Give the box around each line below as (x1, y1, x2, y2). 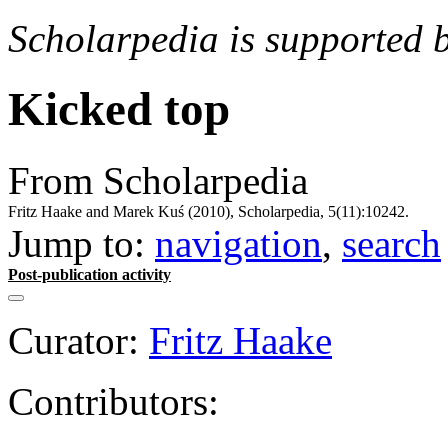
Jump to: (8, 221, 155, 265)
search (342, 221, 441, 265)
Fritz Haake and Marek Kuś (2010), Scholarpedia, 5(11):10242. (8, 202, 409, 220)
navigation (155, 221, 322, 265)
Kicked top (8, 83, 230, 136)
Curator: (8, 318, 139, 362)
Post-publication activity (8, 265, 171, 283)
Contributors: (8, 379, 219, 423)
